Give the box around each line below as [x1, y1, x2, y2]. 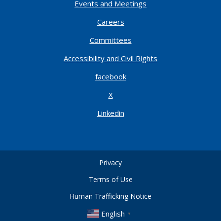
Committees [89, 35, 132, 45]
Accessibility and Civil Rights [64, 53, 157, 63]
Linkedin [97, 108, 124, 118]
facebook [95, 71, 126, 81]
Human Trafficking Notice [70, 191, 151, 201]
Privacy [99, 157, 122, 167]
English [101, 208, 125, 219]
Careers [97, 16, 124, 27]
